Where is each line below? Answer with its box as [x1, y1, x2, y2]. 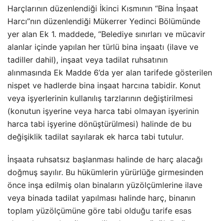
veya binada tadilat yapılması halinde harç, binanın [7, 193, 195, 203]
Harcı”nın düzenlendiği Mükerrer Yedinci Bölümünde [7, 16, 200, 26]
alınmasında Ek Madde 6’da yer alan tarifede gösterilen [7, 68, 212, 77]
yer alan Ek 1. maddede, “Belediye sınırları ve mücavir [7, 29, 205, 39]
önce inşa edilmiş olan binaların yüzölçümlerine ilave [7, 180, 202, 190]
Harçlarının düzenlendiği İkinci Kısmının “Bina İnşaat [7, 3, 198, 13]
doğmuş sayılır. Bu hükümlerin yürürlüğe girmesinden [7, 167, 203, 177]
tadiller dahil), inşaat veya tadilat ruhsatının [7, 55, 168, 65]
